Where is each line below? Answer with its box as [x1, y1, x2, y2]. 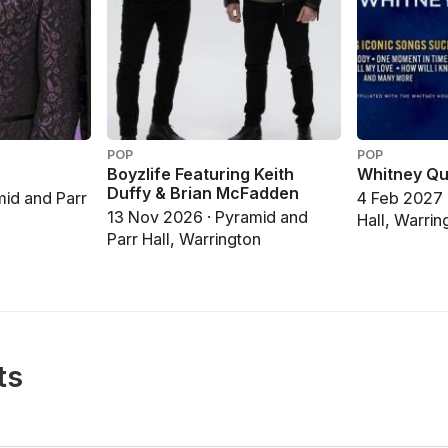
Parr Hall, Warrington [107, 229, 262, 250]
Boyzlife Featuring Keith [107, 163, 295, 184]
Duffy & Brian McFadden [107, 182, 300, 203]
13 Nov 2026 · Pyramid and [107, 207, 309, 228]
